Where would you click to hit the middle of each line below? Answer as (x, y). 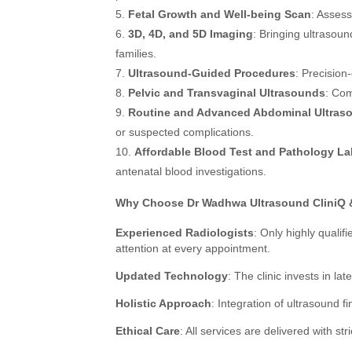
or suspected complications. (185, 132)
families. (136, 53)
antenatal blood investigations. (191, 171)
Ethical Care (148, 331)
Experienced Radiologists (185, 233)
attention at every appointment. (193, 248)
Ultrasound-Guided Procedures (212, 73)
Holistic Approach (163, 303)
